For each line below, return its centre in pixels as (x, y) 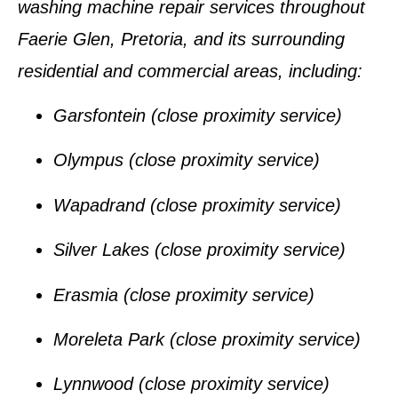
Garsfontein (99, 116)
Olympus (88, 160)
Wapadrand (99, 205)
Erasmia (86, 295)
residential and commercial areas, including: (190, 71)
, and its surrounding (264, 39)
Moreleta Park (109, 340)
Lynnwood (93, 384)
